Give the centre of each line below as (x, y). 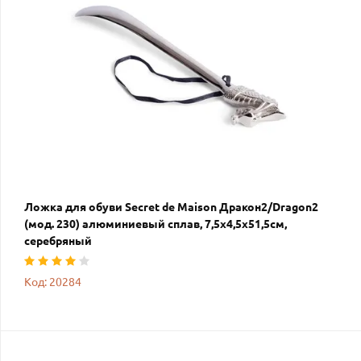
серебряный (58, 241)
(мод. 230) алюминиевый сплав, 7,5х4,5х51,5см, (156, 224)
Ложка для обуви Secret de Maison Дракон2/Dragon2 (171, 207)
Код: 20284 (53, 282)
